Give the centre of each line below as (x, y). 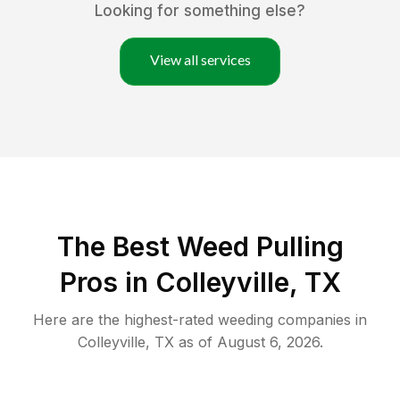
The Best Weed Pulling (200, 247)
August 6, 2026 (268, 342)
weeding (246, 320)
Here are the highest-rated (125, 320)
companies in (320, 320)
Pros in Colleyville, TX (200, 283)
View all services (200, 60)
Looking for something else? (200, 11)
